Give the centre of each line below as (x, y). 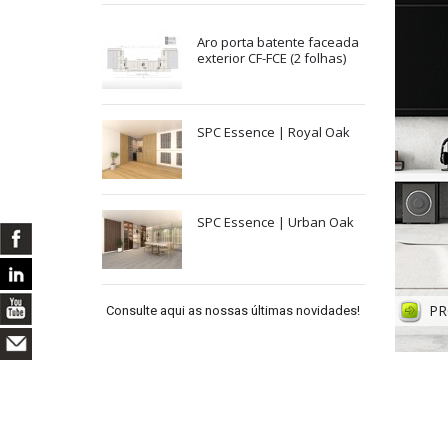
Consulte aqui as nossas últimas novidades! (233, 311)
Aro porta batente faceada (278, 42)
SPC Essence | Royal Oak (273, 132)
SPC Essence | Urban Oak (275, 222)
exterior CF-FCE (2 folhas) (271, 58)
